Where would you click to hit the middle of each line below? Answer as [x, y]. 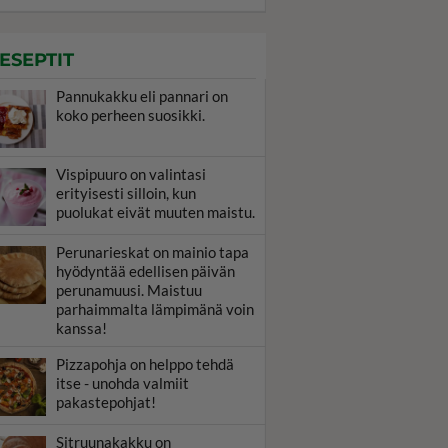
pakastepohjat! [106, 402]
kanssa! [81, 328]
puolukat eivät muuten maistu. [155, 212]
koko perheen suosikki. [130, 115]
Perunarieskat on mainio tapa [152, 252]
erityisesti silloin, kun [126, 193]
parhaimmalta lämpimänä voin [155, 309]
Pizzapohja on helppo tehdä [145, 364]
